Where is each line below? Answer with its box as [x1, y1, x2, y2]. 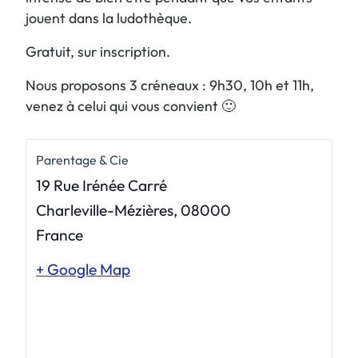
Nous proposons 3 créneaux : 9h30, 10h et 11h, [26, 75, 314, 94]
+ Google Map [36, 259, 130, 279]
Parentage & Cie [36, 151, 129, 168]
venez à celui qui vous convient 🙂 [26, 96, 236, 115]
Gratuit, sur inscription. [26, 42, 170, 61]
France [36, 225, 83, 245]
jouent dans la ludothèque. [26, 8, 192, 27]
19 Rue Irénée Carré [36, 175, 167, 195]
